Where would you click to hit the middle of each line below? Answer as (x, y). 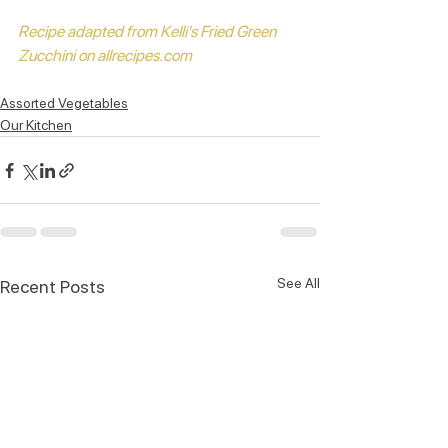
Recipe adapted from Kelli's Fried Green (148, 32)
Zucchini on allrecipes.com (106, 56)
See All (298, 283)
